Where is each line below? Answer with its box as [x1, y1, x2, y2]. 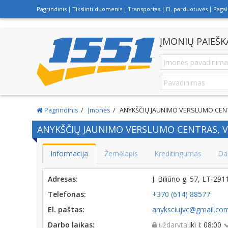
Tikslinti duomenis [72, 5, 122, 13]
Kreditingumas [154, 149, 202, 158]
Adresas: [48, 174, 78, 184]
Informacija [50, 149, 88, 158]
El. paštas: [48, 205, 84, 214]
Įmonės [88, 106, 110, 115]
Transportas [128, 5, 160, 13]
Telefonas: [48, 189, 86, 199]
